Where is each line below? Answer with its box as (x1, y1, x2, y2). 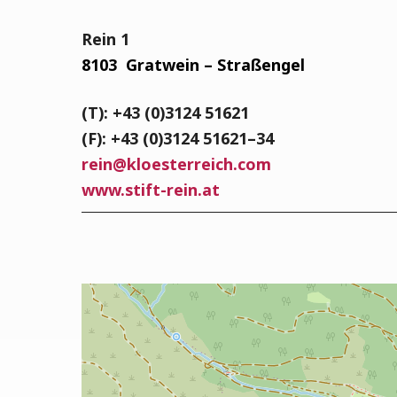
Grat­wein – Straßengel (126, 54, 305, 75)
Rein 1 (82, 28, 129, 50)
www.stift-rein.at (82, 179, 220, 200)
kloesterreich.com (127, 153, 271, 175)
